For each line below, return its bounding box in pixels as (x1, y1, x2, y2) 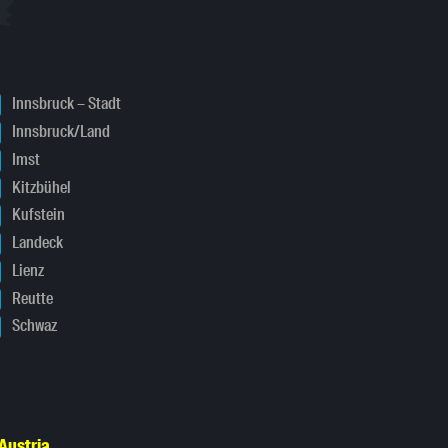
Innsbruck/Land (8, 121, 110, 143)
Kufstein (8, 204, 65, 226)
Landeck (8, 232, 63, 254)
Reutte (8, 287, 53, 309)
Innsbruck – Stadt (8, 93, 121, 115)
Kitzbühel (8, 176, 71, 198)
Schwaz (8, 315, 57, 337)
